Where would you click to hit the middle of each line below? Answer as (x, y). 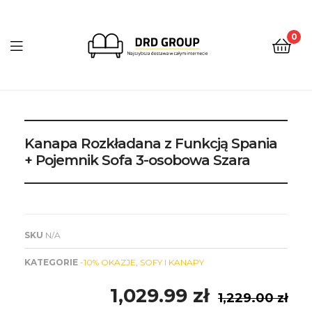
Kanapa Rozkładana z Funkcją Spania (151, 143)
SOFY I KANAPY (172, 262)
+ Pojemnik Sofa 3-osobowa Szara (137, 160)
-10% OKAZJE (108, 262)
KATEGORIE (51, 262)
